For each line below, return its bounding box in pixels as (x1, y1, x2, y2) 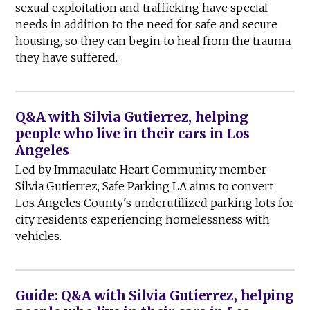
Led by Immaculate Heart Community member (15, 163, 267, 177)
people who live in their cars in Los (15, 125, 250, 143)
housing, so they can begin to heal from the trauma (15, 34, 291, 48)
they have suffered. (15, 51, 118, 65)
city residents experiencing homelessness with (15, 212, 271, 227)
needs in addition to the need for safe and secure (15, 17, 278, 32)
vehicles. (15, 229, 62, 244)
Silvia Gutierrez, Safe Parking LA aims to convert (15, 179, 274, 194)
